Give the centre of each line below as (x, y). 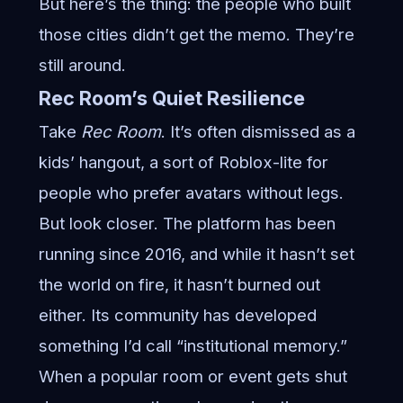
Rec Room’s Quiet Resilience (171, 99)
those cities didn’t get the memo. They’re (196, 35)
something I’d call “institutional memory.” (193, 346)
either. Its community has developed (177, 315)
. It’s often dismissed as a (258, 132)
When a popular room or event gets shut (193, 376)
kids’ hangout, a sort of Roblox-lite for (183, 162)
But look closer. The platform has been (187, 224)
